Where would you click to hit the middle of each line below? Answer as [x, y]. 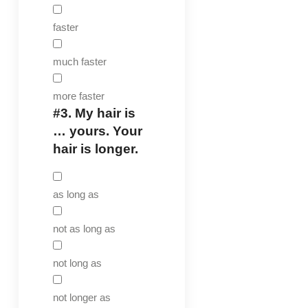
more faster [78, 96]
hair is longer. [95, 148]
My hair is [103, 113]
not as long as [84, 228]
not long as [77, 263]
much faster [79, 61]
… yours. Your [97, 131]
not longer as [81, 297]
